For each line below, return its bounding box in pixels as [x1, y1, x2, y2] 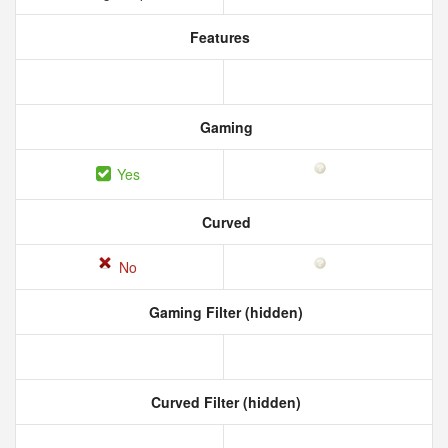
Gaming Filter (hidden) [145, 302, 303, 322]
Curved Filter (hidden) [147, 392, 301, 412]
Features [186, 27, 250, 47]
